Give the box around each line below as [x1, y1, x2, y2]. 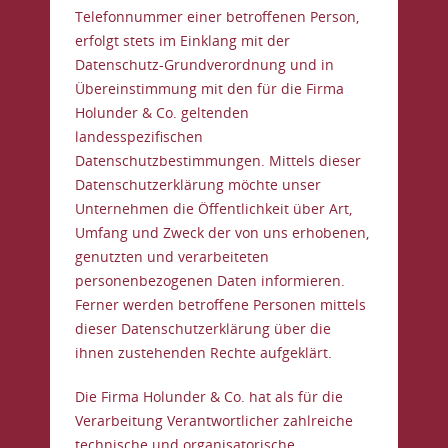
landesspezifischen [75, 127, 203, 146]
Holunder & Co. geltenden [75, 103, 249, 122]
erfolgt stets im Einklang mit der [75, 31, 290, 50]
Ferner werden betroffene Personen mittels [75, 295, 366, 314]
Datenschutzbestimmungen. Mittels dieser [75, 151, 361, 170]
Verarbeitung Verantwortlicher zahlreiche [75, 411, 353, 430]
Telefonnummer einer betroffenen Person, [75, 7, 359, 26]
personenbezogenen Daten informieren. [75, 271, 345, 290]
